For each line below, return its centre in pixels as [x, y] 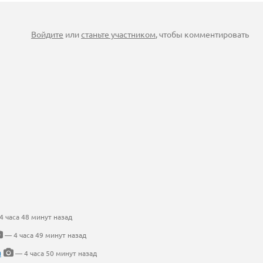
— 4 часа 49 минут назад [45, 235]
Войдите [47, 34]
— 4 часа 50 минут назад [55, 253]
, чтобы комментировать [202, 34]
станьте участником [118, 34]
